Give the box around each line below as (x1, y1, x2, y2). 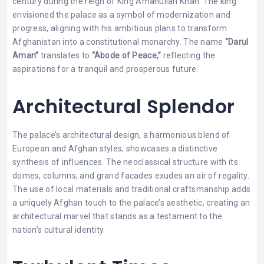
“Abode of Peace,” (91, 50, 163, 60)
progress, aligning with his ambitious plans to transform (12, 23, 227, 33)
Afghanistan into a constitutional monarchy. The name (12, 37, 223, 47)
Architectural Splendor (12, 93, 235, 120)
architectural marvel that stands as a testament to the (12, 211, 223, 221)
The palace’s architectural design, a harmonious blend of (12, 130, 230, 140)
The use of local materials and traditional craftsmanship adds (12, 184, 251, 194)
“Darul (223, 37, 249, 47)
